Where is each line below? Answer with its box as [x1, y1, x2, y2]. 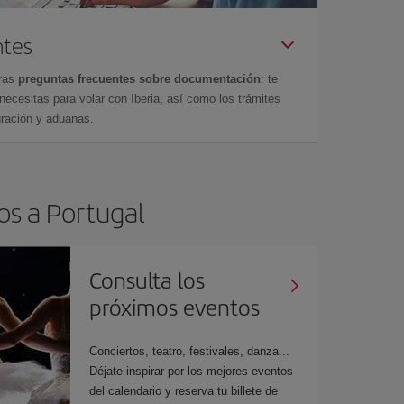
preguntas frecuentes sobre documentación [18, 72, 261, 87]
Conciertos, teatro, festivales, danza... [89, 344, 290, 359]
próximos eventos [89, 291, 261, 323]
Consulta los [89, 264, 206, 296]
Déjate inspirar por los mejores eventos [89, 364, 294, 379]
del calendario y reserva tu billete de [89, 384, 279, 399]
